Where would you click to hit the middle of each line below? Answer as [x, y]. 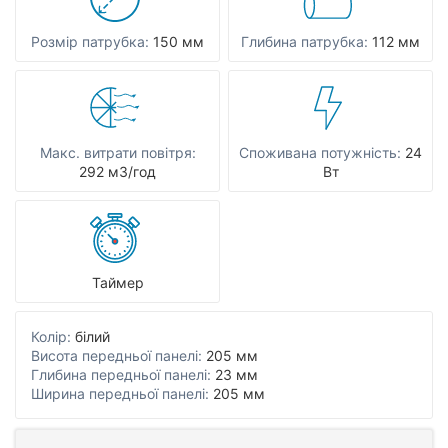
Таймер [117, 282]
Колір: [51, 336]
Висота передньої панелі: [116, 355]
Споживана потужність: [320, 152]
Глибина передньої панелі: [121, 374]
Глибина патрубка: [304, 41]
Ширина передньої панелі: [120, 393]
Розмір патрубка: [90, 41]
